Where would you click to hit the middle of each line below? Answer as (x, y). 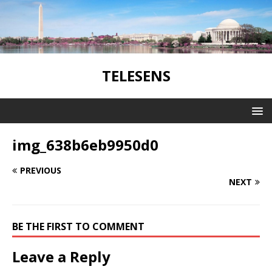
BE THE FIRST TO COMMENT (78, 226)
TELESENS (136, 75)
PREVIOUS (41, 170)
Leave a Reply (61, 256)
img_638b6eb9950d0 (85, 144)
